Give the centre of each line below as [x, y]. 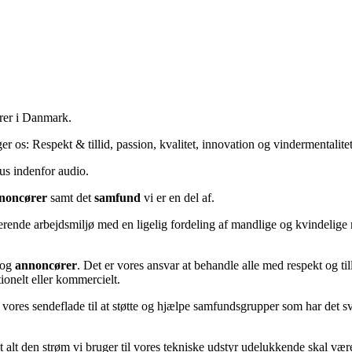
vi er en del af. [178, 197]
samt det [71, 197]
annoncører [46, 265]
